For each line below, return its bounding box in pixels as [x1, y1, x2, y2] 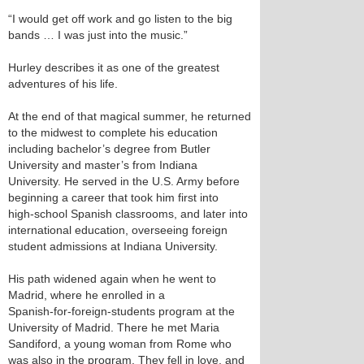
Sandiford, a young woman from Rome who [8, 337, 232, 350]
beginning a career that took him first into [8, 191, 219, 204]
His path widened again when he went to [8, 272, 216, 285]
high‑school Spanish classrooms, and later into [8, 207, 248, 220]
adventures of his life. [8, 77, 121, 90]
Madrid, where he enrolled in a [8, 288, 165, 301]
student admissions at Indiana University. [8, 240, 221, 253]
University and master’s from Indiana [8, 158, 197, 171]
